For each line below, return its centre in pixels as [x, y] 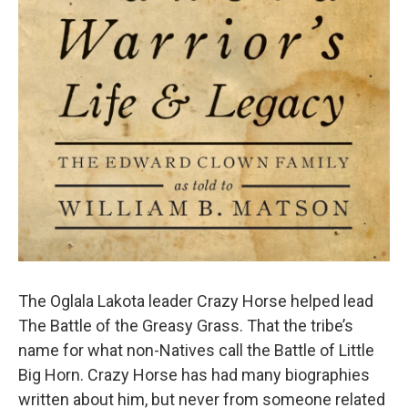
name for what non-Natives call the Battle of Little [196, 350]
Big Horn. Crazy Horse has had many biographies [194, 374]
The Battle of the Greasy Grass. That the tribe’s [186, 325]
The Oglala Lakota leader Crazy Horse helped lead [196, 301]
